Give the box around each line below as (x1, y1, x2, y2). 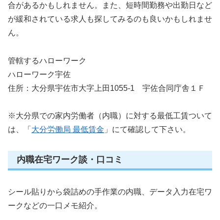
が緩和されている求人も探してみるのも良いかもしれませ (8, 14, 212, 23)
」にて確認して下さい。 (104, 125, 191, 134)
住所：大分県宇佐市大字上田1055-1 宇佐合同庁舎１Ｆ (8, 83, 205, 92)
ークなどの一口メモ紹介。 (8, 201, 102, 210)
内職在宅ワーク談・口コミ (17, 155, 123, 165)
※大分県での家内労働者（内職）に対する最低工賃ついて (8, 111, 212, 120)
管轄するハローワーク (8, 56, 86, 65)
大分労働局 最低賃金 (31, 125, 104, 134)
